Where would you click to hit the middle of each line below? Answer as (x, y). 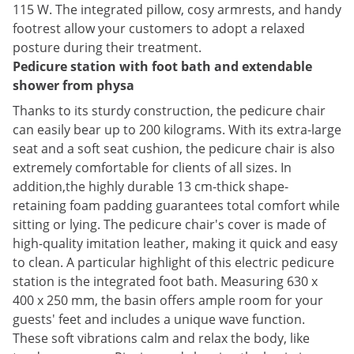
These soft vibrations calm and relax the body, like (161, 338)
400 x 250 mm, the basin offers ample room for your (168, 300)
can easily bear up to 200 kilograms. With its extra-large (177, 130)
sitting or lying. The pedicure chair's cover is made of (169, 224)
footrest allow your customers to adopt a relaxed (159, 28)
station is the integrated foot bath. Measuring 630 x (165, 281)
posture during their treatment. (107, 47)
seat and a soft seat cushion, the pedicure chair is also (174, 149)
